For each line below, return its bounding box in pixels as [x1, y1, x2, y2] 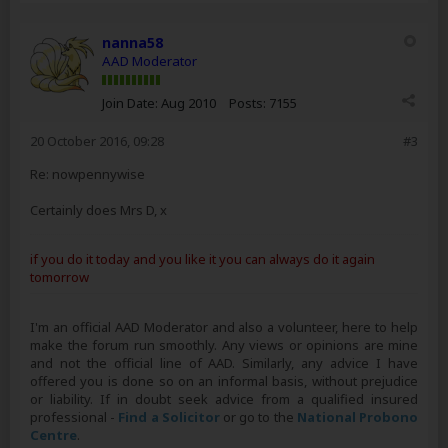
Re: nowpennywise [30, 165, 145, 183]
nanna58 [102, 33, 163, 52]
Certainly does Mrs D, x [30, 201, 167, 219]
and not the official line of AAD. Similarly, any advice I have [30, 354, 418, 372]
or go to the [219, 408, 297, 426]
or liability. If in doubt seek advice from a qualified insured [30, 390, 418, 408]
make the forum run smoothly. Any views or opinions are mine [30, 336, 418, 354]
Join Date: [102, 94, 158, 112]
